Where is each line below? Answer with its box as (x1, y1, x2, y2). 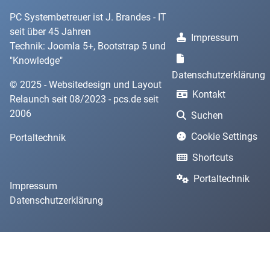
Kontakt (192, 88, 225, 100)
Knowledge (13, 55, 60, 66)
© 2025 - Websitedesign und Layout (10, 79, 162, 90)
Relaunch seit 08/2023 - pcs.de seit (10, 93, 159, 105)
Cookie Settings (191, 130, 257, 142)
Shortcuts (192, 151, 233, 163)
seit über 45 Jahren (10, 26, 91, 37)
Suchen (191, 109, 223, 121)
